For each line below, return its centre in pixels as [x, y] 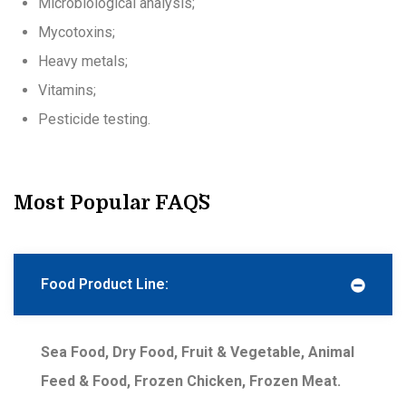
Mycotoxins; [77, 33]
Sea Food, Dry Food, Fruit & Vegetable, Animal [198, 353]
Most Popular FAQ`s [112, 203]
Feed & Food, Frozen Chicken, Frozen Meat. [191, 382]
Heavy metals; [83, 62]
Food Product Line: [105, 285]
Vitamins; [68, 91]
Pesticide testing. [95, 120]
